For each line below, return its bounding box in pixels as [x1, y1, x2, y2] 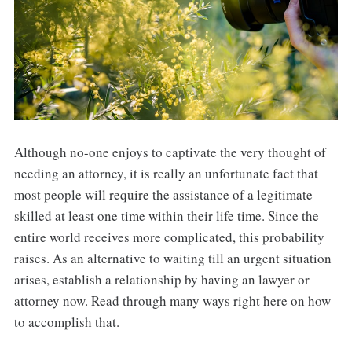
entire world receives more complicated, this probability [13, 227, 324, 246]
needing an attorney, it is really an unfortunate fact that [13, 163, 318, 182]
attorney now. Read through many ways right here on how [13, 291, 331, 310]
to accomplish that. [13, 312, 119, 331]
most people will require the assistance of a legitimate [13, 185, 313, 203]
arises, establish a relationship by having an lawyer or [13, 269, 310, 288]
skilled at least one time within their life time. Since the [13, 206, 319, 225]
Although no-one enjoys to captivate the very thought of [13, 142, 326, 161]
